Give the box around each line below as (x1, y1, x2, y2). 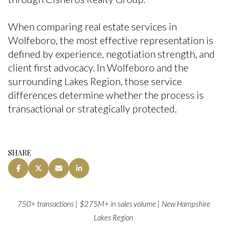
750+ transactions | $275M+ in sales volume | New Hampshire (17, 199, 210, 209)
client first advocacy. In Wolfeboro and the (8, 61, 188, 73)
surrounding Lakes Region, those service (8, 74, 182, 87)
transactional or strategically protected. (8, 102, 177, 115)
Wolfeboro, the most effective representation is (8, 33, 213, 46)
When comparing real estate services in (8, 20, 177, 32)
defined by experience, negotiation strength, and (8, 47, 215, 60)
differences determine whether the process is (8, 88, 204, 101)
